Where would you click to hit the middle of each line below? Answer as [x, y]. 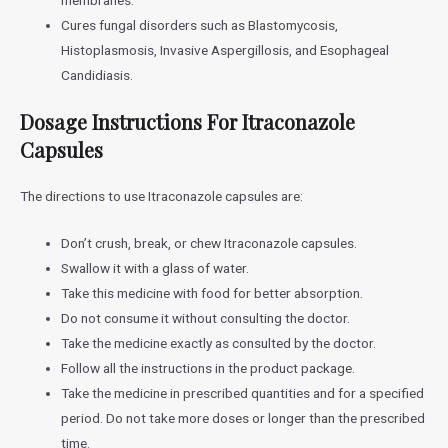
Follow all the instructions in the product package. [208, 368]
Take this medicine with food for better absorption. [212, 293]
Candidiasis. [97, 74]
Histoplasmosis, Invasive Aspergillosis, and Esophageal [225, 49]
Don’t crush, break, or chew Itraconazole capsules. [209, 243]
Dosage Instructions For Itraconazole [187, 122]
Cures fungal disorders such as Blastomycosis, [200, 24]
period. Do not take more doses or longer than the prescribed [243, 418]
